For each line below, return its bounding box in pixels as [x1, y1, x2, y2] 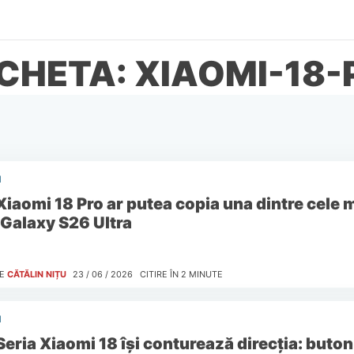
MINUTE [188, 269, 223, 281]
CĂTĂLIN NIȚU [6, 269, 66, 281]
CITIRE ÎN [139, 269, 179, 281]
